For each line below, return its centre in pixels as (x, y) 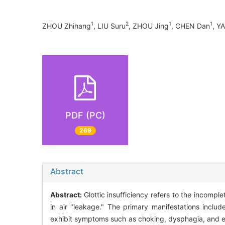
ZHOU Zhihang (67, 26)
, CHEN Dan (191, 26)
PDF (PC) (85, 115)
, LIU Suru (109, 26)
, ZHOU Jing (149, 26)
